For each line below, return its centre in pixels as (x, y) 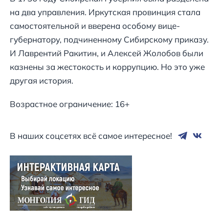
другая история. (42, 81)
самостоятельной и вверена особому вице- (95, 26)
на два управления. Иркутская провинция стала (105, 12)
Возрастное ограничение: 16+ (70, 104)
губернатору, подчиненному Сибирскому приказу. (109, 40)
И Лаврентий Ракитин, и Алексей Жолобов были (107, 53)
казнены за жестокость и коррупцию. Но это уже (107, 67)
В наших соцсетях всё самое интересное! (91, 135)
